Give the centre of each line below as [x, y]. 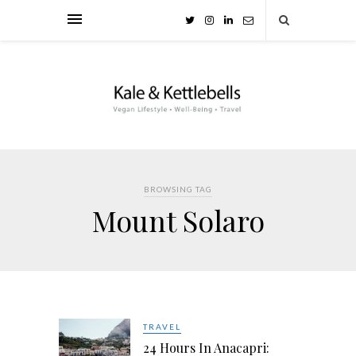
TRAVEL [162, 327]
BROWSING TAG [178, 190]
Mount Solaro [178, 221]
